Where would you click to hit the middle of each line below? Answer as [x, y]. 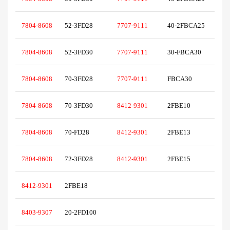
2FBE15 [183, 159]
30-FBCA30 [186, 52]
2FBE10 [183, 106]
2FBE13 [183, 132]
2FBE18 [80, 186]
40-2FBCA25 [187, 26]
